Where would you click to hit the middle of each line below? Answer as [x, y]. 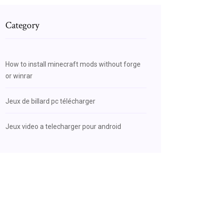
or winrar [19, 76]
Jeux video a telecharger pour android [63, 127]
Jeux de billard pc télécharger [50, 101]
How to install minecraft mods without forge [73, 64]
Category [22, 25]
